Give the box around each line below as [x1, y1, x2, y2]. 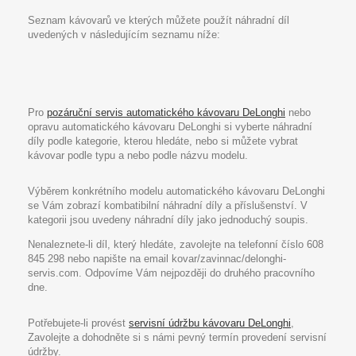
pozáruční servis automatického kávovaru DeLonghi [47, 106, 285, 118]
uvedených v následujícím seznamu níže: [28, 29, 220, 41]
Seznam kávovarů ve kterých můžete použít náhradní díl [28, 14, 289, 26]
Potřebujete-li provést [28, 317, 129, 329]
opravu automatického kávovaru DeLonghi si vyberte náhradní [28, 121, 312, 133]
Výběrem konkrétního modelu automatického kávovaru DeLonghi [28, 185, 325, 197]
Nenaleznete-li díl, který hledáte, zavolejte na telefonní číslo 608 [28, 238, 323, 250]
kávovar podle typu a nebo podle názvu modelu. [28, 149, 248, 161]
